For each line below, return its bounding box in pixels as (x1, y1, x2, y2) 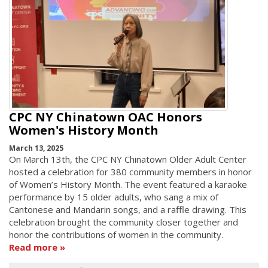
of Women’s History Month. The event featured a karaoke (9, 178, 247, 191)
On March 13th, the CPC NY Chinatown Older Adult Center (9, 153, 246, 166)
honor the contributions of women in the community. (9, 229, 223, 241)
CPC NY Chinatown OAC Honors (9, 108, 202, 125)
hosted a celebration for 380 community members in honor (9, 166, 252, 178)
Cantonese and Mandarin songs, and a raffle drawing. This (9, 203, 246, 216)
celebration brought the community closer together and (9, 216, 238, 229)
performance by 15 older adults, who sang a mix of (9, 191, 218, 203)
